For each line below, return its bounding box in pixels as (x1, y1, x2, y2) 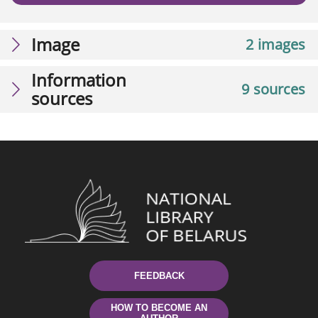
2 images (246, 34, 305, 54)
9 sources (241, 79, 305, 99)
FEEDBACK (133, 270, 185, 281)
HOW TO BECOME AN (111, 302, 207, 314)
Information (31, 67, 126, 92)
